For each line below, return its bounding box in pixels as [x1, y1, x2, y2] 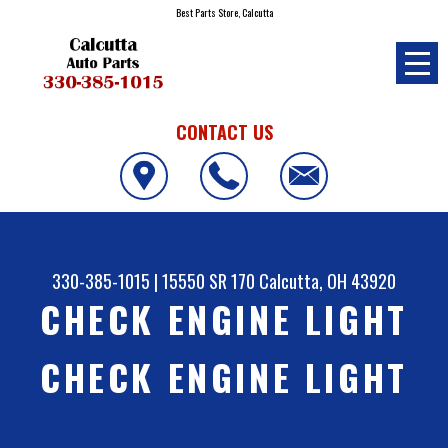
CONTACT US [175, 118, 273, 145]
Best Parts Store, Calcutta [175, 5, 273, 20]
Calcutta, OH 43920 [259, 268, 396, 295]
